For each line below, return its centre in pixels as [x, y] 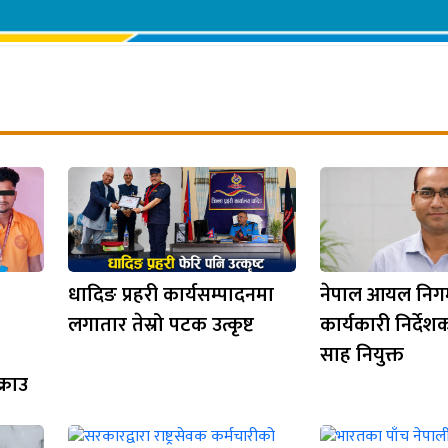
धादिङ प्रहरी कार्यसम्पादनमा [171, 294]
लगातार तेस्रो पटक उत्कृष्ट [161, 324]
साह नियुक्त [362, 354]
